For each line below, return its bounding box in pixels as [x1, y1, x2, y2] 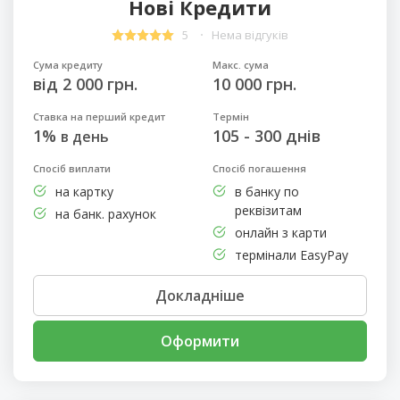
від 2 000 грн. [32, 72, 137, 95]
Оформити [161, 330, 239, 351]
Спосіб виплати [32, 161, 111, 175]
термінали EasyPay [234, 246, 348, 263]
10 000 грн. [212, 72, 296, 95]
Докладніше [155, 285, 245, 305]
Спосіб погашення [212, 161, 306, 175]
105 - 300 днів [212, 124, 321, 146]
